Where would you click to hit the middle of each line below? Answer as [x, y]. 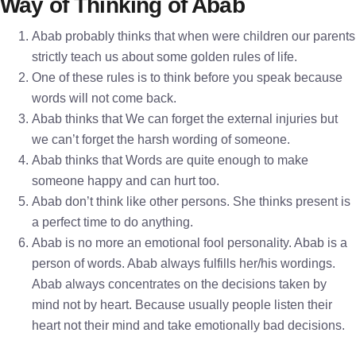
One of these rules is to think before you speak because [187, 77]
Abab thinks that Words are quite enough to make [170, 160]
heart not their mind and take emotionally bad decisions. [188, 325]
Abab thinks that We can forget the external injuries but [185, 119]
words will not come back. [104, 98]
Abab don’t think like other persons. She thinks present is [191, 201]
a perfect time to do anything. [112, 222]
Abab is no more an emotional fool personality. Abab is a [190, 243]
